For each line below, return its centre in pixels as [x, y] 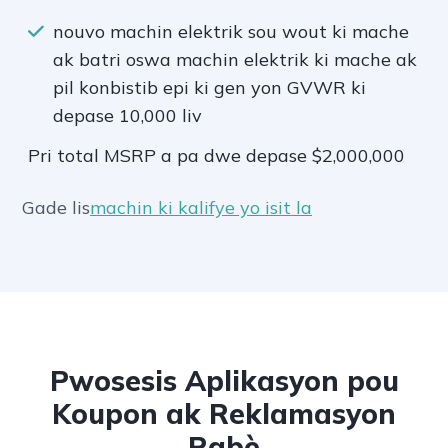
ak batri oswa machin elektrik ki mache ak [235, 60]
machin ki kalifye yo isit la [201, 208]
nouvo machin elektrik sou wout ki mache [231, 32]
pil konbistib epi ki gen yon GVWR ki [209, 88]
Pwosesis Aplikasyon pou [224, 381]
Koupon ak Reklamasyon [224, 414]
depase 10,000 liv [127, 116]
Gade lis [56, 208]
